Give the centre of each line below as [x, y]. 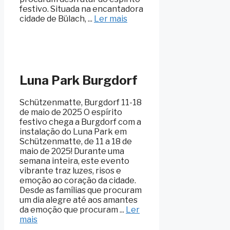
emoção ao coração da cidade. [78, 181]
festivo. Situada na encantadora [81, 9]
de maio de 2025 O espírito [71, 112]
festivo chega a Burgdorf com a [80, 122]
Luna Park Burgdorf [79, 80]
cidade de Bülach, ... [57, 18]
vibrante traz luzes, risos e [70, 171]
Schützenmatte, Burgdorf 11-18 [81, 103]
